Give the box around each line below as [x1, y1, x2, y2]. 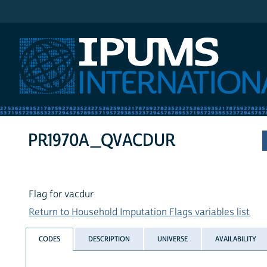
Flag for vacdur [29, 188, 94, 201]
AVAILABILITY [215, 234, 257, 244]
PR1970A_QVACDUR [28, 129, 176, 152]
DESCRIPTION [88, 234, 130, 244]
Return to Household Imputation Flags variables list [29, 206, 250, 219]
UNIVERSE [157, 234, 188, 244]
